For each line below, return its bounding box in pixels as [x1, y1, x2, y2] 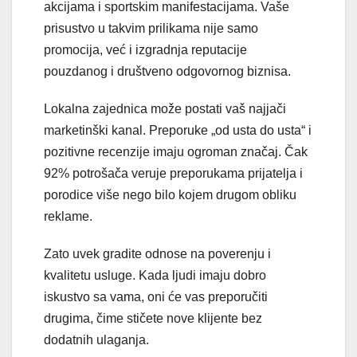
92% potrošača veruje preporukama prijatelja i [44, 166, 303, 180]
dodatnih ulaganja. [44, 332, 149, 347]
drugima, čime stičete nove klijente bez [44, 311, 262, 325]
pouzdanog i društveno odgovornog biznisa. [44, 64, 291, 78]
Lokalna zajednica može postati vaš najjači [44, 101, 286, 116]
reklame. [44, 209, 96, 223]
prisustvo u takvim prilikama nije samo [44, 21, 258, 35]
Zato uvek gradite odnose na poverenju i [44, 246, 271, 261]
